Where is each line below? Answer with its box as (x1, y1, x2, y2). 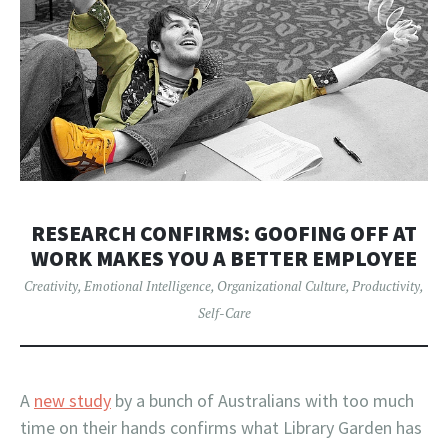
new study (34, 388, 111, 412)
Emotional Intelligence (84, 276, 211, 295)
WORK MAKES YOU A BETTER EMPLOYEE (31, 244, 417, 272)
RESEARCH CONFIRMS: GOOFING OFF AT (31, 219, 417, 247)
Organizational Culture (217, 276, 346, 295)
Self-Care (197, 303, 251, 322)
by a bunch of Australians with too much (111, 388, 414, 412)
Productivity (352, 276, 420, 295)
